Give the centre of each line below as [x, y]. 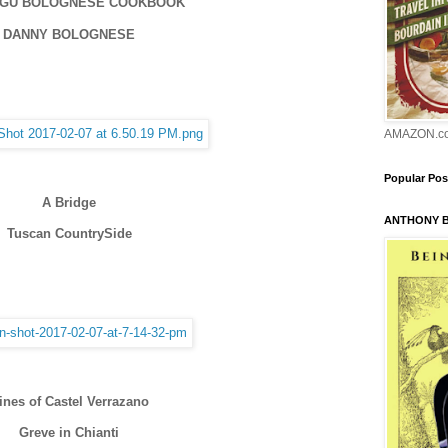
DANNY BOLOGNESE [69, 34]
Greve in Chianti [69, 432]
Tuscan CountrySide [69, 233]
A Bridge [69, 202]
